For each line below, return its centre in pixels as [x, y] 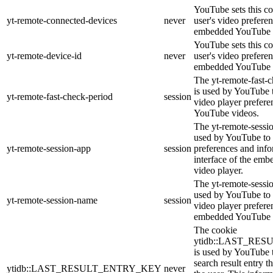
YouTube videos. [226, 113]
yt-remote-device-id [44, 55]
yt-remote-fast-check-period [60, 96]
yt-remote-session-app [49, 148]
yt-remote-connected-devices [62, 20]
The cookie [215, 230]
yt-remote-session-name [52, 200]
